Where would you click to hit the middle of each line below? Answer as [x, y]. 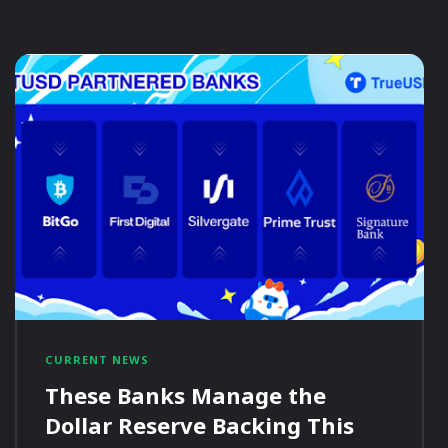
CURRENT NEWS [96, 360]
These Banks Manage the [185, 395]
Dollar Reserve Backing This [199, 425]
